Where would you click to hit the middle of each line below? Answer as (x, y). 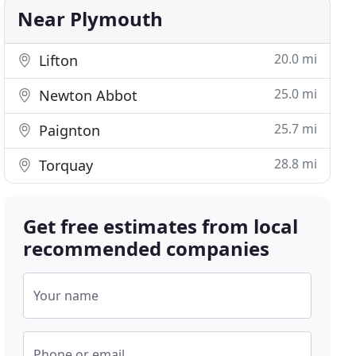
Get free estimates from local (161, 226)
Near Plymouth (91, 19)
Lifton (57, 60)
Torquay (64, 165)
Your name (66, 296)
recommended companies (147, 248)
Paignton (68, 130)
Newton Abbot (87, 95)
